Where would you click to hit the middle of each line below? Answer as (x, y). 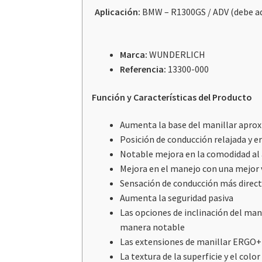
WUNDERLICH (177, 55)
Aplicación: (118, 12)
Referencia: (144, 69)
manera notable (153, 227)
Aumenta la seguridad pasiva (177, 198)
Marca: (135, 55)
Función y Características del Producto (172, 97)
